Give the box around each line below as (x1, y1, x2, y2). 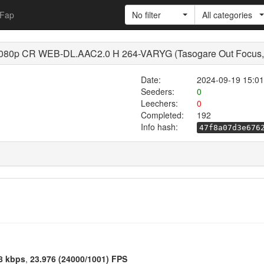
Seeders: (140, 85, 174, 97)
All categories (202, 9, 252, 21)
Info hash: (141, 121, 178, 133)
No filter (132, 9, 161, 21)
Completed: (140, 109, 184, 121)
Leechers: (140, 97, 178, 109)
